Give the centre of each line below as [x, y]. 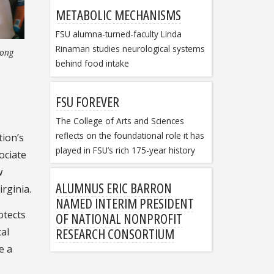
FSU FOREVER [87, 101]
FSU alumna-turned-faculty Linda [118, 34]
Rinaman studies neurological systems [130, 49]
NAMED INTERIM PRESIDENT [124, 203]
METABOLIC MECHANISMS [118, 15]
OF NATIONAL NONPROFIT [119, 218]
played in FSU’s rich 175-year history [125, 150]
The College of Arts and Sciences [120, 120]
